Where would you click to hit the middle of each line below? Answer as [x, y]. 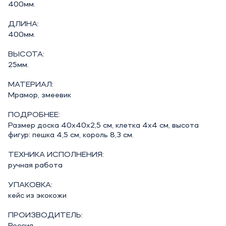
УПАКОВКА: [30, 185]
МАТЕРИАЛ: [31, 85]
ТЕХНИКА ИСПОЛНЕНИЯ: [56, 155]
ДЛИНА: [23, 24]
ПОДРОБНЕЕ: [34, 115]
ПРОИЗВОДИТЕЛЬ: [45, 215]
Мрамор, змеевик [39, 95]
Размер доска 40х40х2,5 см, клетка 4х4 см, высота [103, 126]
